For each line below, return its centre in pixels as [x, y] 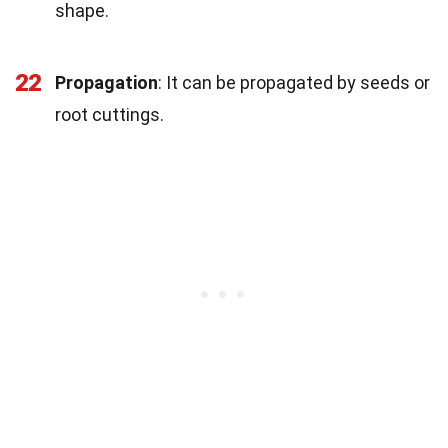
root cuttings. [109, 114]
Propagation [106, 82]
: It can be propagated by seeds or [294, 82]
